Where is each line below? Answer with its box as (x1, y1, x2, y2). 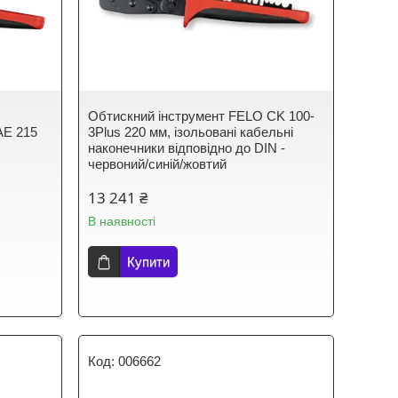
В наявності (88, 214, 156, 228)
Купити (127, 254, 171, 269)
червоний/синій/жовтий (88, 156, 227, 171)
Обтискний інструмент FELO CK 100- (88, 108, 315, 123)
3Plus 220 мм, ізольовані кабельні (88, 124, 294, 139)
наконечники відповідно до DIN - (88, 140, 286, 155)
